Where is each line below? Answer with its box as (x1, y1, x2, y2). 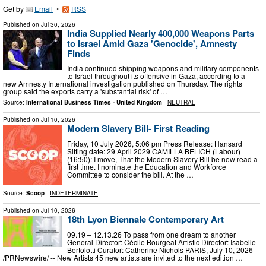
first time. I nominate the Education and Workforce (67, 161, 226, 172)
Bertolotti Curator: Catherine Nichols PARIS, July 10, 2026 (67, 244, 253, 255)
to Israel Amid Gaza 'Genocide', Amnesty (67, 36, 237, 50)
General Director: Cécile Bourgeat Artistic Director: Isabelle (67, 236, 256, 247)
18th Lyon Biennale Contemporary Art (67, 213, 224, 226)
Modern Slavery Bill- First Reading (67, 122, 210, 135)
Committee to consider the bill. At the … (67, 169, 194, 179)
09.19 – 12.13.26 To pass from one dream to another (67, 229, 236, 239)
